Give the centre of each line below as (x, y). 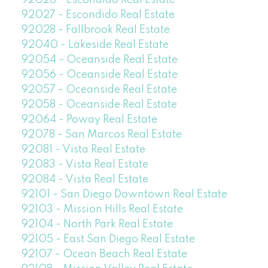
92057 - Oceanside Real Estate (99, 90)
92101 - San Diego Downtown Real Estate (124, 195)
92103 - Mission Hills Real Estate (102, 210)
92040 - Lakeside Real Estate (95, 45)
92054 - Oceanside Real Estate (99, 60)
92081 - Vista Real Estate (83, 150)
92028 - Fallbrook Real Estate (95, 30)
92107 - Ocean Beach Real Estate (104, 255)
